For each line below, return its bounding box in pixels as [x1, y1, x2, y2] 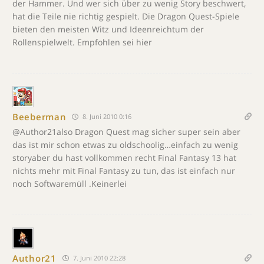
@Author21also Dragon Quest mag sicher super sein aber [12, 126, 240, 137]
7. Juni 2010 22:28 [71, 253, 126, 262]
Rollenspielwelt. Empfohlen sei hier [12, 37, 152, 48]
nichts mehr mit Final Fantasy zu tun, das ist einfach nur [12, 165, 235, 176]
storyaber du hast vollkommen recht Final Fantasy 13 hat [12, 152, 236, 163]
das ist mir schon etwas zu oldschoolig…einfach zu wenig [12, 139, 238, 150]
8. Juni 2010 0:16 [81, 112, 132, 121]
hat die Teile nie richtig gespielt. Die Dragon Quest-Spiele [12, 11, 239, 22]
